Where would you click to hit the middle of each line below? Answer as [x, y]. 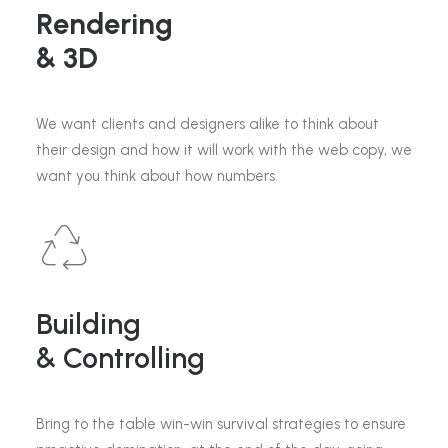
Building [88, 323]
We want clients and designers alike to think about [207, 124]
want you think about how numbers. [157, 176]
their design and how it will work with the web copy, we [224, 150]
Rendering [104, 23]
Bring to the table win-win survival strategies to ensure [221, 424]
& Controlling [120, 357]
